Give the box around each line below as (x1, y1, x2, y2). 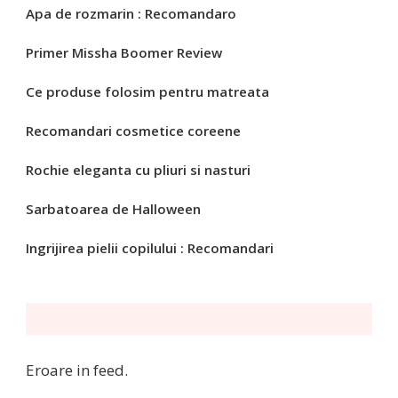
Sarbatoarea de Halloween (26, 200, 201, 219)
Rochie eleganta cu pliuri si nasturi (26, 161, 251, 179)
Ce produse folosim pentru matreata (26, 83, 269, 101)
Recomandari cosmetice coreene (26, 122, 241, 140)
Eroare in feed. (26, 360, 128, 381)
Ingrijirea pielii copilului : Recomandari (26, 239, 274, 258)
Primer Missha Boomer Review (26, 44, 222, 62)
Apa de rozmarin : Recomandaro (26, 4, 236, 23)
